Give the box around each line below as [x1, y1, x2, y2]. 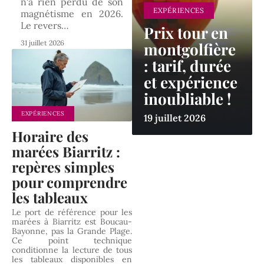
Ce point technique [12, 235, 132, 246]
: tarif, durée [144, 55, 231, 77]
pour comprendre [12, 172, 127, 192]
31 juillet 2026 [21, 38, 64, 48]
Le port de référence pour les [12, 206, 132, 217]
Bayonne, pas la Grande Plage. [12, 225, 132, 236]
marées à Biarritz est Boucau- [12, 216, 132, 227]
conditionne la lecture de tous [12, 244, 132, 255]
